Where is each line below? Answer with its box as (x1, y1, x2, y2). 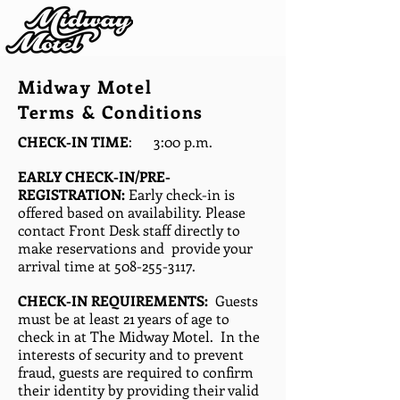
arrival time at (18, 256, 114, 275)
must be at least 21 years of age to (18, 309, 229, 328)
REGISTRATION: (18, 185, 129, 204)
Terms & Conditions (18, 99, 204, 123)
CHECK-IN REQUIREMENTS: (18, 291, 215, 310)
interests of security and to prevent (18, 345, 244, 363)
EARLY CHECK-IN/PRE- (18, 167, 171, 186)
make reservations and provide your (18, 238, 253, 257)
